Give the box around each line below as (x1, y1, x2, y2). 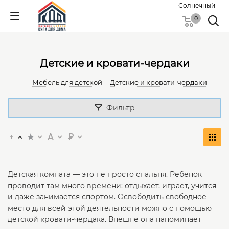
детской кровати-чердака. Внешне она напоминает (8, 215, 201, 224)
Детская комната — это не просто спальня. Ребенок (8, 170, 202, 179)
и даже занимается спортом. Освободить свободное (8, 192, 207, 201)
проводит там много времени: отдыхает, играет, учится (8, 181, 216, 190)
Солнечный (178, 2, 215, 9)
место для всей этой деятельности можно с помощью (8, 203, 212, 213)
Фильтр (106, 103, 135, 112)
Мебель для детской (32, 78, 102, 86)
